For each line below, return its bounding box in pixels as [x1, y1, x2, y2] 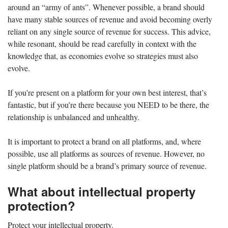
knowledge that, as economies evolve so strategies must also [8, 50, 198, 61]
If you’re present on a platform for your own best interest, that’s [8, 87, 207, 98]
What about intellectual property [8, 182, 195, 200]
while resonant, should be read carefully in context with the [8, 38, 196, 49]
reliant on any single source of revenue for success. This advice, [8, 25, 211, 37]
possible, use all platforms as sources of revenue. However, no [8, 148, 205, 159]
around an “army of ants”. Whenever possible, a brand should [8, 1, 205, 12]
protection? [8, 196, 75, 214]
